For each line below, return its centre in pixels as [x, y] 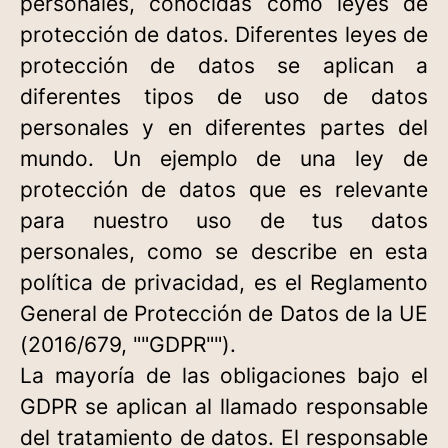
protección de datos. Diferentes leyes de [224, 34]
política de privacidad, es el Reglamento [224, 282]
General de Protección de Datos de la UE [224, 313]
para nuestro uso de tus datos [224, 220]
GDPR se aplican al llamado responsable [224, 406]
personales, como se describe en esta [224, 251]
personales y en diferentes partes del [224, 127]
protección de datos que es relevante [224, 189]
